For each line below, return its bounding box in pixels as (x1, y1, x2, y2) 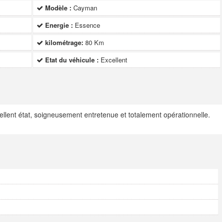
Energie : (45, 20, 73, 30)
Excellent (101, 55, 128, 64)
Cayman (73, 3, 98, 12)
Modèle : (45, 3, 72, 12)
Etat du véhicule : (45, 55, 99, 64)
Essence (75, 20, 101, 30)
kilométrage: (45, 38, 84, 47)
